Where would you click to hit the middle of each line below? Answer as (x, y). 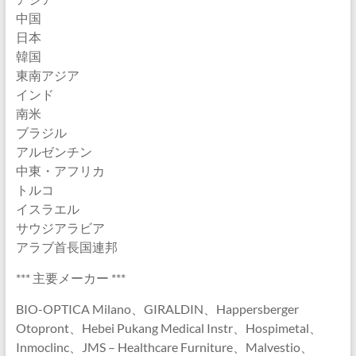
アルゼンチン (54, 151)
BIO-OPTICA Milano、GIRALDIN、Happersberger (157, 309)
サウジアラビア (60, 228)
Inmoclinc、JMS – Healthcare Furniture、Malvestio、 (164, 347)
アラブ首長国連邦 (66, 247)
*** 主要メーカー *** (70, 278)
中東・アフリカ (60, 170)
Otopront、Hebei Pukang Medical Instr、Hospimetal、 (168, 328)
